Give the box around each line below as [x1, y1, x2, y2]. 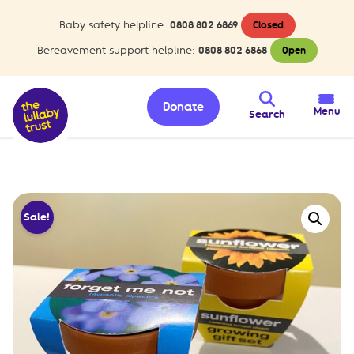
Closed [252, 20, 284, 31]
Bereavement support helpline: [36, 44, 195, 56]
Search [248, 108, 285, 120]
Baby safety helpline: [58, 19, 167, 31]
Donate [163, 100, 205, 114]
